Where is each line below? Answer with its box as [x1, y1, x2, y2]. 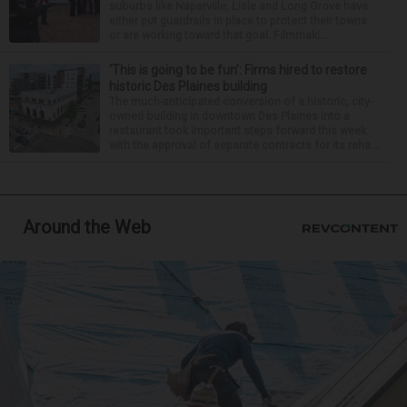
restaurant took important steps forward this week [109, 124, 366, 138]
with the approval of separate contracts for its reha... [109, 138, 379, 153]
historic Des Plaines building [109, 79, 267, 94]
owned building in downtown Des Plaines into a [109, 109, 350, 124]
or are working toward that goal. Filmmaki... [109, 28, 328, 43]
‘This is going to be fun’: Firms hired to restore [109, 63, 367, 78]
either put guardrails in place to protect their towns [109, 14, 367, 28]
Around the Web [23, 216, 151, 239]
